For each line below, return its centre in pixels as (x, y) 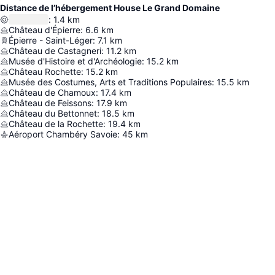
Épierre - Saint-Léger (51, 40)
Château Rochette (45, 72)
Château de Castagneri (55, 51)
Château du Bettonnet (53, 113)
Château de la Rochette (56, 124)
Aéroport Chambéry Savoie (63, 134)
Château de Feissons (50, 103)
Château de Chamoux (52, 92)
